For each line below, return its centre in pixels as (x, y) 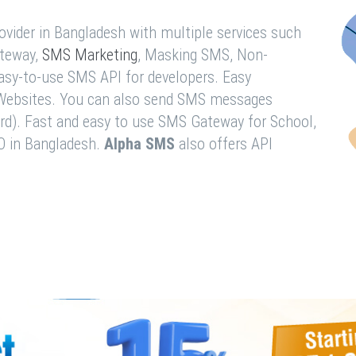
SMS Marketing (90, 55)
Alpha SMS (139, 144)
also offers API (224, 144)
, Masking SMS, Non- (203, 55)
